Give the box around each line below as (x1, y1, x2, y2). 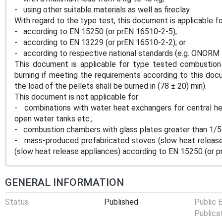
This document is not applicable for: (14, 92, 140, 102)
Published (104, 197, 138, 207)
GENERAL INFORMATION (5, 176, 124, 188)
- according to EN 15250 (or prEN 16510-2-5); (14, 26, 177, 36)
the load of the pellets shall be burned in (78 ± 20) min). (14, 81, 207, 91)
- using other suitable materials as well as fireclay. (14, 4, 191, 14)
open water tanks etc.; (14, 113, 93, 123)
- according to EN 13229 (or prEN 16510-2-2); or (14, 37, 186, 47)
